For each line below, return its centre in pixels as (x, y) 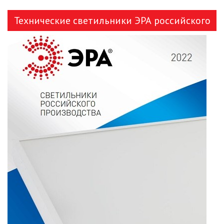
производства (112, 41)
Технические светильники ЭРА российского (112, 20)
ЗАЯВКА (158, 8)
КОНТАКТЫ (158, 37)
